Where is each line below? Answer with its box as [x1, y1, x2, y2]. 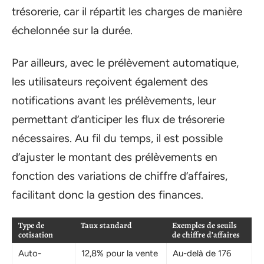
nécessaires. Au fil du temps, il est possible [12, 131, 223, 145]
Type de [18, 220, 44, 231]
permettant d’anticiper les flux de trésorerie [12, 112, 225, 126]
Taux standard [81, 220, 132, 231]
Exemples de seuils [172, 220, 237, 231]
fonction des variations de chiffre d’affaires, [12, 169, 227, 183]
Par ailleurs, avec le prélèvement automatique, [12, 55, 239, 70]
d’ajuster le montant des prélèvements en [12, 150, 217, 164]
